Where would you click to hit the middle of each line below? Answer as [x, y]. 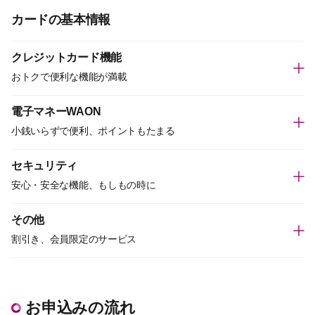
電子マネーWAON [56, 111]
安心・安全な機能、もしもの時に [84, 185]
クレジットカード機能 [66, 57]
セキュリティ [45, 166]
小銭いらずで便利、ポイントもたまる [93, 131]
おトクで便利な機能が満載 [69, 77]
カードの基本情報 [61, 20]
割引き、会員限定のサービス [74, 239]
